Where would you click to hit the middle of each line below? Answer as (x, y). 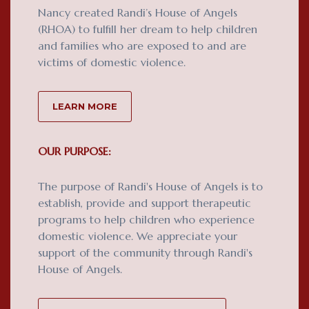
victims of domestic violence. (112, 62)
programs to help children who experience (146, 219)
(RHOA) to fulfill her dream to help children (148, 29)
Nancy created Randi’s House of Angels (138, 12)
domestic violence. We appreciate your (138, 236)
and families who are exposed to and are (142, 45)
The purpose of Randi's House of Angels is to (150, 186)
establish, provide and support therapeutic (144, 202)
